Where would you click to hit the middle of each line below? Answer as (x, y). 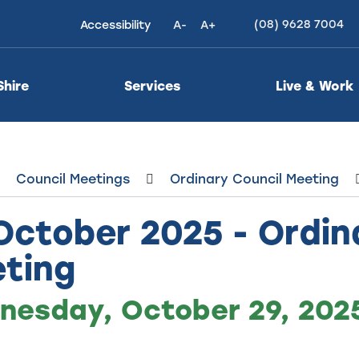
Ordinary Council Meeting (254, 178)
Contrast (185, 51)
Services (152, 85)
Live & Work (315, 85)
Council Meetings (73, 178)
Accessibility (115, 24)
